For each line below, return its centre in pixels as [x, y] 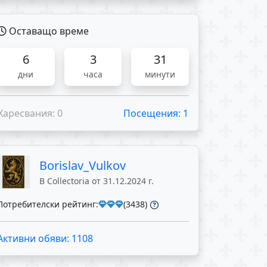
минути [160, 74]
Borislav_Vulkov [83, 165]
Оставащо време [48, 31]
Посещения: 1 [156, 113]
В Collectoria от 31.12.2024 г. [97, 181]
